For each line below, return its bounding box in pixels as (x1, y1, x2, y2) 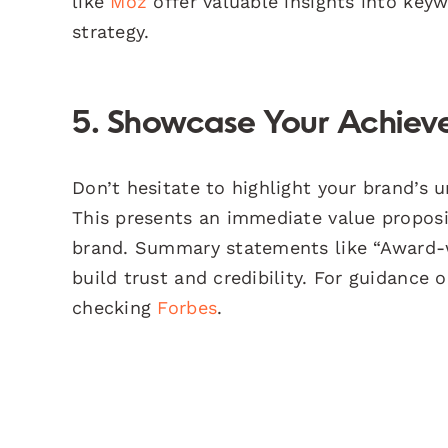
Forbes (157, 296, 218, 318)
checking (72, 296, 158, 318)
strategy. (72, 20, 150, 42)
